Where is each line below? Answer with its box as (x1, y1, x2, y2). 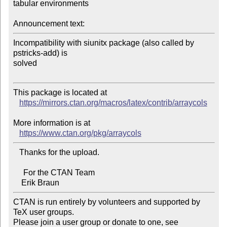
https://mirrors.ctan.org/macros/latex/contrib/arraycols (19, 98, 207, 107)
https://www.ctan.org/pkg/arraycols (19, 129, 141, 138)
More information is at (13, 119, 90, 128)
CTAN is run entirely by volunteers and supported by (13, 198, 200, 207)
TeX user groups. (13, 208, 74, 217)
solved (13, 59, 37, 68)
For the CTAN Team (13, 168, 23, 177)
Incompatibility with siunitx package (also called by (13, 39, 194, 48)
